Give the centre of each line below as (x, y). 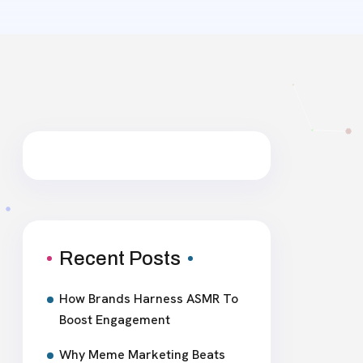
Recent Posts (120, 258)
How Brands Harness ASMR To (149, 299)
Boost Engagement (115, 320)
